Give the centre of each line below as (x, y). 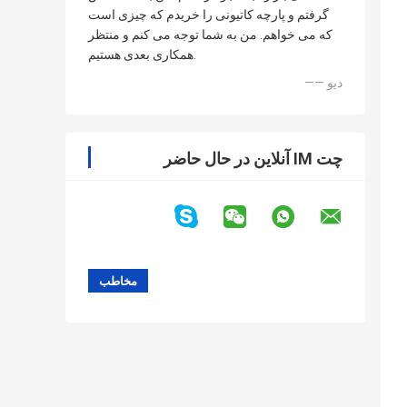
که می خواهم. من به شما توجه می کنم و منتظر (210, 35)
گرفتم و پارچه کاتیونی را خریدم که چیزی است (208, 15)
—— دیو (335, 83)
